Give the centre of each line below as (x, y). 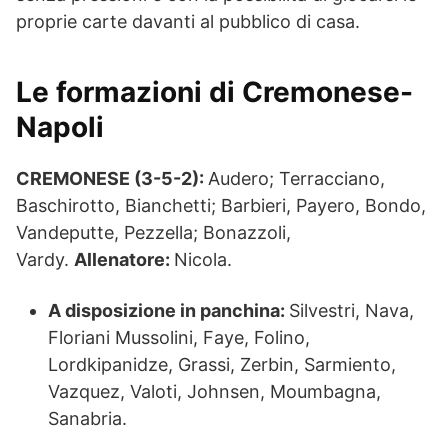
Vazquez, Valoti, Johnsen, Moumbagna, (214, 391)
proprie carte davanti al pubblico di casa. (188, 21)
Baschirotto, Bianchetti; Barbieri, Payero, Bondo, (221, 205)
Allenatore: (124, 259)
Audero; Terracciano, (296, 178)
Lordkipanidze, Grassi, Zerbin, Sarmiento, (222, 364)
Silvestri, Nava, (351, 310)
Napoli (60, 127)
